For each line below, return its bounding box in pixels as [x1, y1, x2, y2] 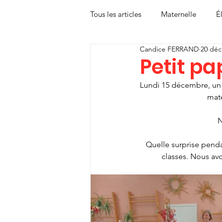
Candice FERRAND [140, 45, 199, 54]
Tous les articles [90, 9, 141, 19]
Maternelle [161, 9, 196, 19]
